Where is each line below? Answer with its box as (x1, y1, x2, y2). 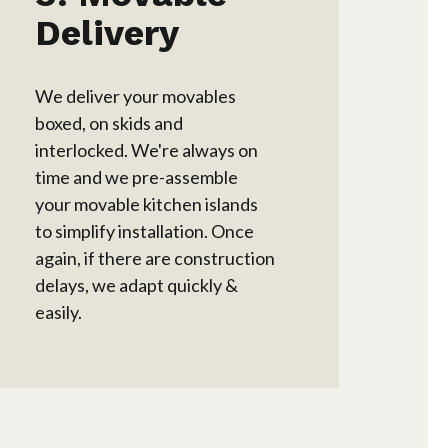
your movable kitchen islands (35, 193, 259, 216)
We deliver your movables (35, 85, 237, 108)
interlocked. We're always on (35, 139, 259, 162)
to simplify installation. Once (35, 220, 255, 243)
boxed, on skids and (35, 112, 184, 135)
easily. (35, 301, 83, 324)
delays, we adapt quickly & (35, 274, 239, 297)
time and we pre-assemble (35, 166, 239, 189)
